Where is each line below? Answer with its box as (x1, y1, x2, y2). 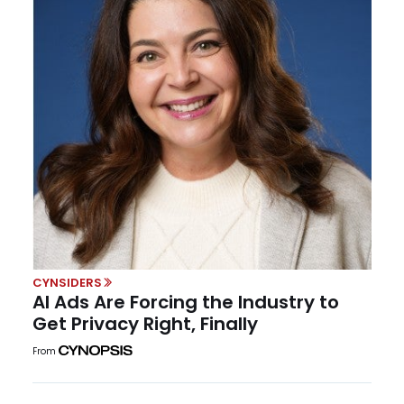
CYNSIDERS (32, 273, 102, 291)
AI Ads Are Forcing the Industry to (32, 289, 339, 316)
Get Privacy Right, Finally (32, 311, 258, 337)
